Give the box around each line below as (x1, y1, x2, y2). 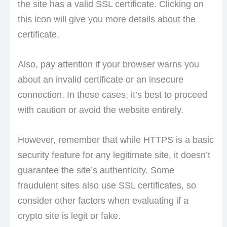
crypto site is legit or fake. (17, 210, 121, 221)
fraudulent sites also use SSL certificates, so (17, 180, 196, 191)
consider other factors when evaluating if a (17, 195, 188, 206)
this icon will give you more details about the (17, 14, 196, 25)
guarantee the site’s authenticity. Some (17, 165, 174, 175)
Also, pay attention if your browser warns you (17, 59, 199, 70)
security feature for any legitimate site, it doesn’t (17, 149, 210, 160)
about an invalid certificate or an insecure (17, 74, 183, 85)
